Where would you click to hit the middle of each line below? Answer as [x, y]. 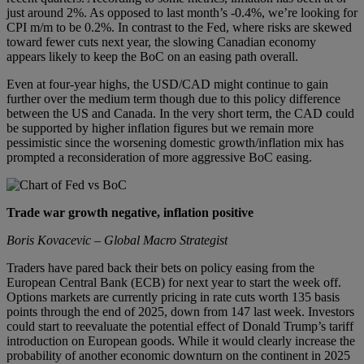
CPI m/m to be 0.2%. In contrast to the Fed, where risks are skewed [179, 27]
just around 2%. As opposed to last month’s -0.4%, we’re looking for [182, 12]
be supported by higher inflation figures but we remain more [160, 128]
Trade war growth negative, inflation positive [130, 212]
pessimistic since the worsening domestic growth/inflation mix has [175, 142]
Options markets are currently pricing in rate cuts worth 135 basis [173, 297]
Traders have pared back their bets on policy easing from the [160, 267]
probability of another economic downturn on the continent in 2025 [178, 355]
